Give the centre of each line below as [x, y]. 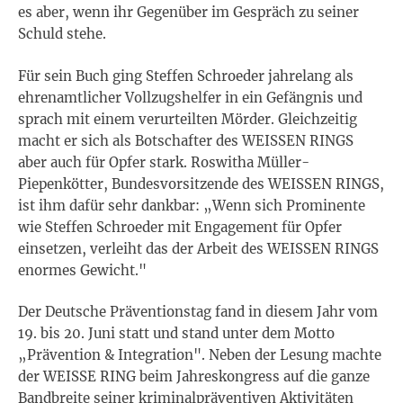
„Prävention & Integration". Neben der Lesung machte [200, 355]
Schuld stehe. [62, 34]
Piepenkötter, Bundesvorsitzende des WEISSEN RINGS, [201, 184]
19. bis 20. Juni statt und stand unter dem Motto [176, 334]
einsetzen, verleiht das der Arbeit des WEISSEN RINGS [198, 248]
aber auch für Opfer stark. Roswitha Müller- [164, 162]
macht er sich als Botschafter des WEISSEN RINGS [186, 140]
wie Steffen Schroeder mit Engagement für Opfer [180, 227]
